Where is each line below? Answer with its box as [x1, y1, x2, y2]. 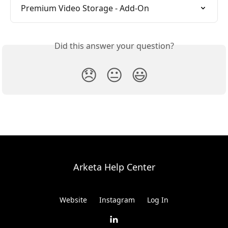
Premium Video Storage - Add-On [21, 2, 149, 14]
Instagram [99, 195, 135, 205]
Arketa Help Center [73, 161, 155, 173]
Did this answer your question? [54, 40, 174, 51]
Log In [147, 195, 168, 205]
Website [60, 195, 87, 205]
